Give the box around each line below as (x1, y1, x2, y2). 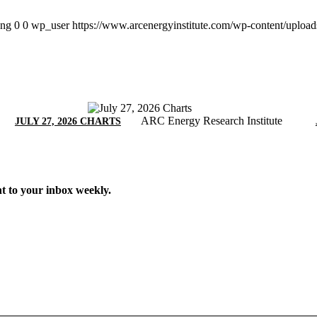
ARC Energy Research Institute (140, 115, 282, 127)
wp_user (31, 18, 69, 31)
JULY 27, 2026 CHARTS (14, 116, 121, 127)
